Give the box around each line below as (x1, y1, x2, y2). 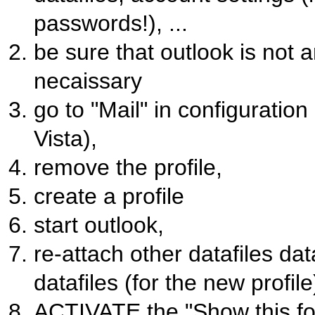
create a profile (34, 183, 184, 209)
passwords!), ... (34, 10, 188, 36)
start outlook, (34, 212, 164, 238)
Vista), (34, 125, 97, 151)
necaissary (34, 67, 142, 94)
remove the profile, (34, 154, 222, 180)
